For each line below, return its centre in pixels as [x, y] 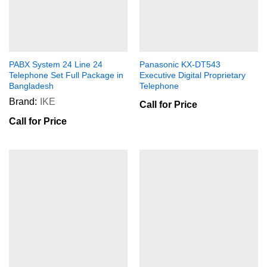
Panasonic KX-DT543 [180, 65]
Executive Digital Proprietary [193, 75]
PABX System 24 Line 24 [56, 65]
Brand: [23, 102]
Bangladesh [31, 86]
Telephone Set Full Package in [66, 75]
